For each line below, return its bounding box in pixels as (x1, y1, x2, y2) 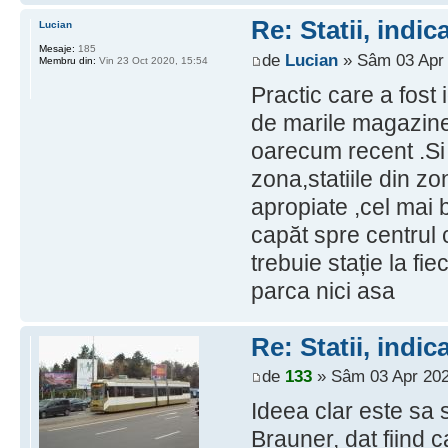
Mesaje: (39, 43, 75, 55)
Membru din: (39, 55, 96, 67)
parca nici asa (250, 277, 395, 304)
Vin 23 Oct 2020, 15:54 (96, 55, 208, 67)
